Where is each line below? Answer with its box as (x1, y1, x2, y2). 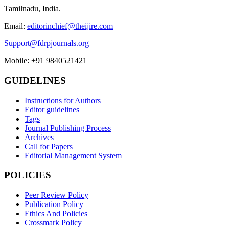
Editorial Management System (25, 151, 122, 160)
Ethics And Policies (25, 209, 87, 218)
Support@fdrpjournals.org (4, 39, 89, 48)
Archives (25, 132, 54, 142)
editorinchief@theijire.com (27, 21, 113, 31)
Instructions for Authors (25, 96, 101, 105)
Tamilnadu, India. (4, 4, 61, 13)
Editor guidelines (25, 105, 79, 114)
